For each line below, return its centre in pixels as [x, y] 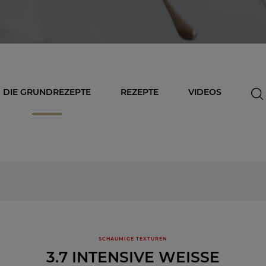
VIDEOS [205, 92]
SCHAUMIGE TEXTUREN [133, 239]
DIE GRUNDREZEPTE [47, 92]
